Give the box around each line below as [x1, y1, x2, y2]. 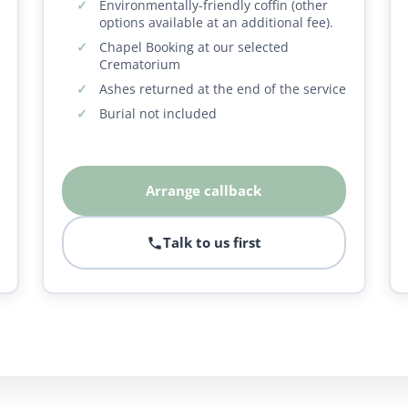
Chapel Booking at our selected [98, 38, 289, 56]
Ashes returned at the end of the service [98, 80, 346, 97]
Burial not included [98, 105, 217, 122]
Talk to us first [162, 233, 261, 251]
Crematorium [98, 56, 180, 73]
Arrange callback [146, 181, 262, 199]
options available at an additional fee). [98, 14, 333, 31]
